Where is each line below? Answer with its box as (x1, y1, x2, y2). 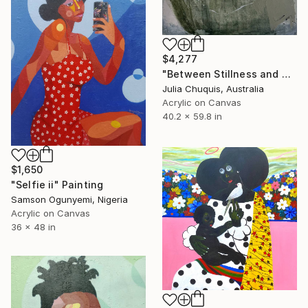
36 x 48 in (11, 221, 56, 232)
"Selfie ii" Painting (11, 178, 104, 190)
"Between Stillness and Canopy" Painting (281, 67, 291, 80)
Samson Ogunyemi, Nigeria (11, 193, 128, 205)
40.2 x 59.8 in (162, 110, 222, 122)
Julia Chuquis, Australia (162, 82, 264, 94)
